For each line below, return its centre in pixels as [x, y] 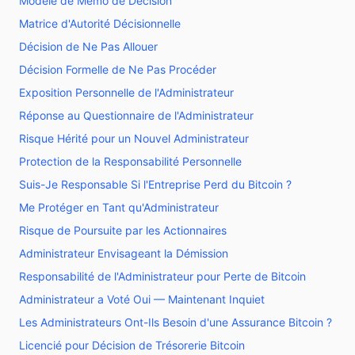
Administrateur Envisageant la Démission [124, 253]
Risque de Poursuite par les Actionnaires [123, 230]
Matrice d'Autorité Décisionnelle [100, 23]
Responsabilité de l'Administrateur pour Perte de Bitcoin [162, 276]
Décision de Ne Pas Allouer [88, 46]
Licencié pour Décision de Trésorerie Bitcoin [132, 345]
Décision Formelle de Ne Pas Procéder [118, 69]
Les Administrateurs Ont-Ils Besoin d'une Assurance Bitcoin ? [176, 322]
